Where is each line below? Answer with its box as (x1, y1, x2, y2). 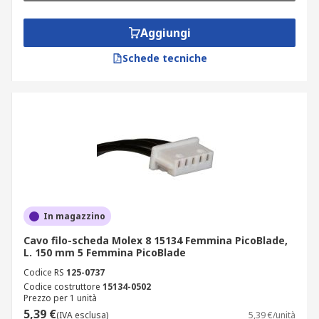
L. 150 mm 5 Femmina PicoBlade (23, 246, 186, 259)
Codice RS (23, 266, 64, 278)
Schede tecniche (122, 51, 207, 65)
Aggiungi (140, 25, 191, 41)
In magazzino (43, 210, 105, 222)
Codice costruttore (23, 281, 100, 293)
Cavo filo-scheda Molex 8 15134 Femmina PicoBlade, (23, 234, 288, 247)
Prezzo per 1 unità (23, 292, 97, 304)
